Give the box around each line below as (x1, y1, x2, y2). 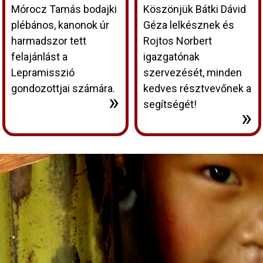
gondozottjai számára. (11, 82, 115, 95)
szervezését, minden (143, 66, 242, 79)
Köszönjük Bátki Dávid (143, 2, 246, 15)
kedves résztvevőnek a (143, 82, 251, 95)
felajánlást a (11, 50, 68, 63)
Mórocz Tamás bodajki (11, 2, 117, 15)
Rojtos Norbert (143, 34, 212, 47)
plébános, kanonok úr (11, 18, 109, 31)
